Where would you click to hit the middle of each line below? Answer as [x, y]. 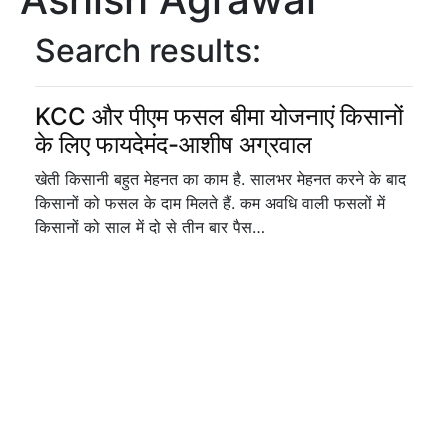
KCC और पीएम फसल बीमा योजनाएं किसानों [219, 116]
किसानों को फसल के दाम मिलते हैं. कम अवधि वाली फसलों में [210, 203]
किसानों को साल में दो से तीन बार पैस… [150, 227]
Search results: [148, 50]
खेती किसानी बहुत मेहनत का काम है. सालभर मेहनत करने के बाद [220, 179]
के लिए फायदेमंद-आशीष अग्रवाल [173, 144]
